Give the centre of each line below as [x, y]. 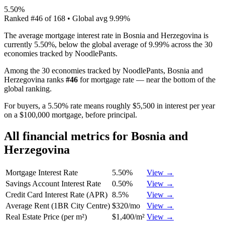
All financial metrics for [68, 136]
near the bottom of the [181, 79]
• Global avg [87, 18]
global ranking [27, 88]
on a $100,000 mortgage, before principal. [71, 115]
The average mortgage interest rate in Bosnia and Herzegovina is [106, 35]
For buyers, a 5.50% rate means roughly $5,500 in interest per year [109, 105]
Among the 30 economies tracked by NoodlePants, [86, 70]
